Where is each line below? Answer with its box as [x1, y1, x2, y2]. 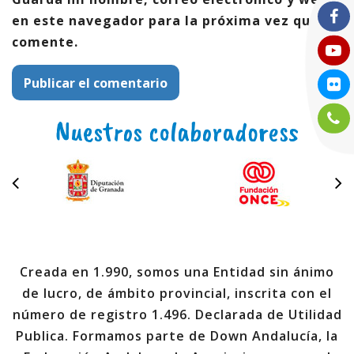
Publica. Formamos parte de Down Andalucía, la [16, 327, 338, 345]
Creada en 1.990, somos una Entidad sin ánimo [20, 263, 334, 281]
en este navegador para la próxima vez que [12, 12, 319, 29]
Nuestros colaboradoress [55, 113, 299, 149]
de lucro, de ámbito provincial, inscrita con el [22, 284, 332, 302]
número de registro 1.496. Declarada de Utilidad [12, 306, 342, 323]
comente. [12, 33, 78, 51]
